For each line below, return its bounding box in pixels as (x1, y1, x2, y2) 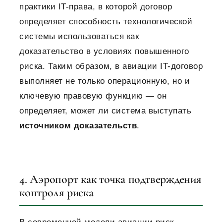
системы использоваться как (19, 32, 139, 42)
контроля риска (19, 185, 94, 200)
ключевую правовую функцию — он (19, 91, 166, 101)
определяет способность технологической (19, 17, 192, 27)
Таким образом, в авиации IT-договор (48, 61, 203, 71)
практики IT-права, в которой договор (19, 2, 172, 12)
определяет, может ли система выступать (19, 106, 191, 116)
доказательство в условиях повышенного (19, 47, 189, 56)
